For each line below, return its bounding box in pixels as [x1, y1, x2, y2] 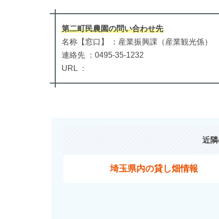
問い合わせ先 [116, 24, 163, 33]
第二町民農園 [61, 24, 109, 33]
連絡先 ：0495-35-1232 [61, 50, 144, 59]
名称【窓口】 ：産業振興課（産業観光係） [61, 37, 212, 46]
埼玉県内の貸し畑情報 [110, 163, 198, 174]
